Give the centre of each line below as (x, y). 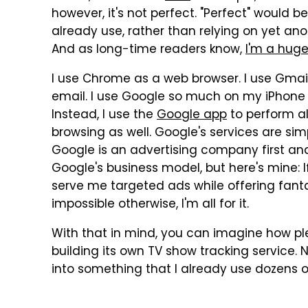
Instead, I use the (104, 115)
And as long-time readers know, (148, 50)
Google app (192, 115)
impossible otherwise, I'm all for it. (150, 205)
